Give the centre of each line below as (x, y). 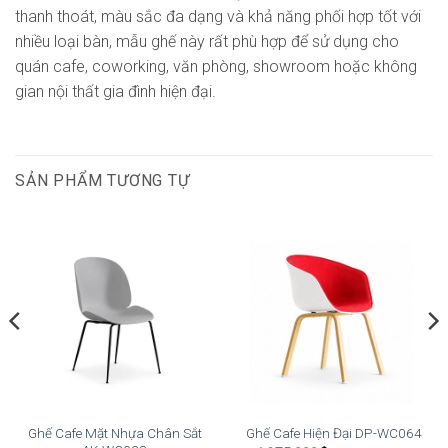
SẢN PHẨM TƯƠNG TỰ (102, 180)
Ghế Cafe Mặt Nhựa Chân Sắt (114, 432)
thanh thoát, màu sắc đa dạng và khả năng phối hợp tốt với (218, 17)
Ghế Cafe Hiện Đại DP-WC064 (333, 433)
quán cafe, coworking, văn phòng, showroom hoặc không (216, 67)
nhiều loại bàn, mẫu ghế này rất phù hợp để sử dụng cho (207, 42)
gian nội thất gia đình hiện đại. (115, 92)
